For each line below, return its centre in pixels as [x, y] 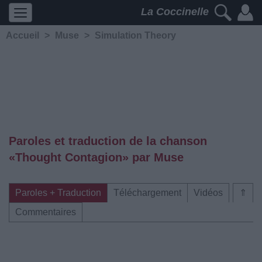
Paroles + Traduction [58, 193]
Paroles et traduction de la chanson [108, 141]
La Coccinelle [176, 12]
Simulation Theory [135, 35]
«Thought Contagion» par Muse [96, 157]
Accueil [23, 35]
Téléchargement [147, 193]
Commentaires [46, 212]
